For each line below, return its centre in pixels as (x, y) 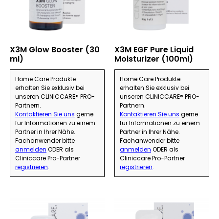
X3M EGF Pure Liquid (154, 50)
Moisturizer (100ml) (154, 59)
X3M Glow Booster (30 (55, 50)
